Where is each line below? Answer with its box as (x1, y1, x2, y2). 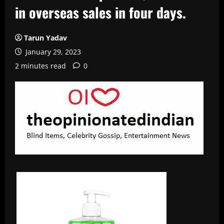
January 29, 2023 (23, 47, 81, 56)
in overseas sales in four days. (15, 2, 186, 22)
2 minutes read (15, 61, 66, 70)
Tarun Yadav (24, 33, 67, 42)
